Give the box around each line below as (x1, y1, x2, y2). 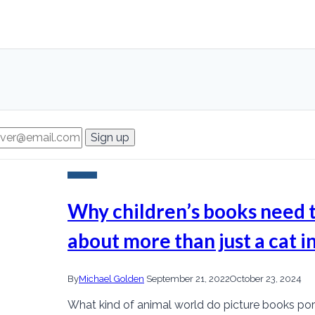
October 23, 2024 (230, 273, 302, 284)
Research (67, 172, 97, 179)
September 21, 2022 (146, 273, 230, 284)
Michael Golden (79, 273, 144, 284)
